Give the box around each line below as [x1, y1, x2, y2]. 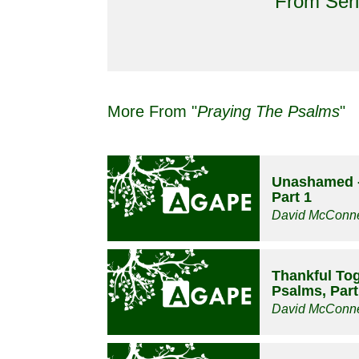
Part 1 [272, 189, 313, 206]
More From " [107, 103, 198, 121]
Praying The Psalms [197, 103, 341, 121]
